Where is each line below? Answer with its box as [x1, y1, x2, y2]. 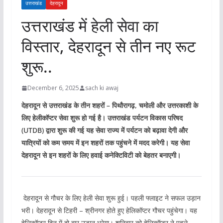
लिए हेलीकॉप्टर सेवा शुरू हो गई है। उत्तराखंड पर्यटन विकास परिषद [21, 113, 183, 123]
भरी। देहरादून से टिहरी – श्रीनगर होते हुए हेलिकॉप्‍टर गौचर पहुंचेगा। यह [21, 206, 197, 216]
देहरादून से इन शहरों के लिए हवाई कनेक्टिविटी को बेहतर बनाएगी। [21, 150, 181, 160]
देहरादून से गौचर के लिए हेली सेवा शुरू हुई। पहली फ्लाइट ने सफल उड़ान [21, 193, 201, 203]
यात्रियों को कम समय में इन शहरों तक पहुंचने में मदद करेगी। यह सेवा [21, 138, 190, 148]
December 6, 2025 [27, 84, 79, 93]
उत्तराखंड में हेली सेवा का [21, 15, 158, 37]
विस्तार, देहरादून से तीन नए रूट [21, 35, 196, 57]
